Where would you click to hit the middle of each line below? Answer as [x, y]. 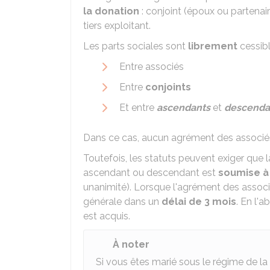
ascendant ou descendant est [151, 173]
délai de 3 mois [199, 202]
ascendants [184, 108]
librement [213, 46]
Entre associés [152, 67]
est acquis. [107, 216]
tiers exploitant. [117, 26]
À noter [131, 244]
